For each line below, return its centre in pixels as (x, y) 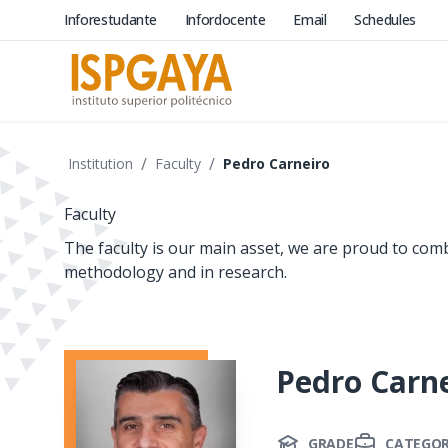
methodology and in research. (175, 272)
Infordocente (227, 19)
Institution (100, 163)
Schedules (385, 19)
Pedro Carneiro (276, 163)
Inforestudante (112, 19)
